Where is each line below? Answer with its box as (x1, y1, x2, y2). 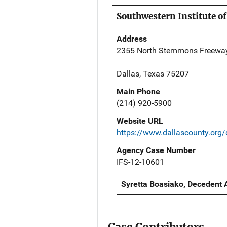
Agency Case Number (117, 145, 196, 156)
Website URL (117, 116, 163, 126)
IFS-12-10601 (117, 157, 164, 167)
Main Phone (117, 87, 160, 97)
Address (117, 34, 147, 44)
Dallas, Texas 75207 (117, 69, 189, 79)
